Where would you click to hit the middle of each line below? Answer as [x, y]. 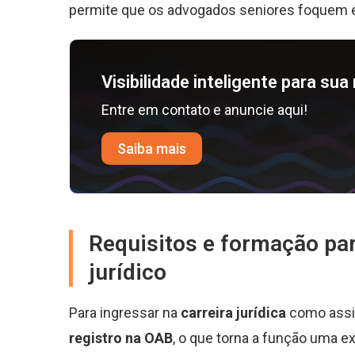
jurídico [128, 273]
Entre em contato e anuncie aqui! [204, 110]
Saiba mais [152, 149]
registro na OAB [121, 338]
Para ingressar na [125, 313]
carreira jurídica [233, 313]
